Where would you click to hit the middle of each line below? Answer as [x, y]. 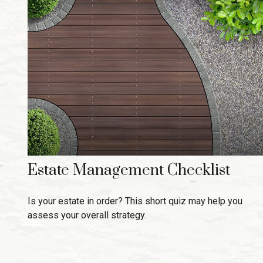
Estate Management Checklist [129, 170]
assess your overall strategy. [87, 215]
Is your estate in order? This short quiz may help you [135, 201]
